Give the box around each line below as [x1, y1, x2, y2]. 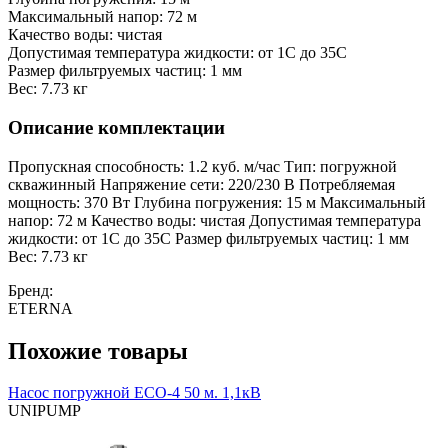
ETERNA [8, 299, 73, 317]
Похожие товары [8, 337, 188, 364]
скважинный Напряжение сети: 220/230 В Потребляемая [8, 175, 395, 193]
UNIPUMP [8, 402, 81, 420]
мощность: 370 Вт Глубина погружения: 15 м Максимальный [8, 193, 426, 211]
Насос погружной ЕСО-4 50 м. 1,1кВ [8, 384, 261, 402]
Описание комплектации [8, 116, 225, 138]
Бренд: [8, 281, 53, 299]
